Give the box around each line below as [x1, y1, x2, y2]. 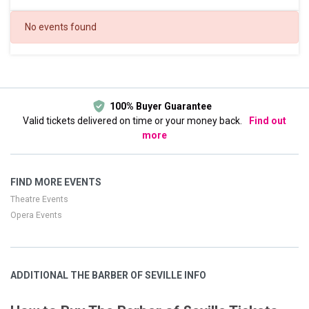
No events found [25, 21, 97, 32]
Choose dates [17, 74, 77, 86]
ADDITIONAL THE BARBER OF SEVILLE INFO [10, 270, 206, 281]
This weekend [17, 46, 77, 57]
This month [17, 60, 66, 72]
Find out [248, 114, 286, 126]
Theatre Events [10, 194, 68, 204]
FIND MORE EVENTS [10, 176, 101, 188]
